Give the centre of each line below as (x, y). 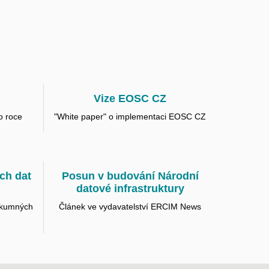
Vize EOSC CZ (130, 99)
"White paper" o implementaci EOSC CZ (130, 117)
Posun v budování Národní (130, 176)
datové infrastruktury (130, 189)
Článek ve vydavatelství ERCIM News (130, 207)
